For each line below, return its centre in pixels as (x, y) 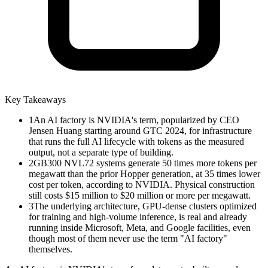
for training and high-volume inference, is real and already (138, 217)
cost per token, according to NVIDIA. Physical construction (142, 184)
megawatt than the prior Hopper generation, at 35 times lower (144, 173)
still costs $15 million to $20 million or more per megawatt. (140, 195)
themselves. (51, 249)
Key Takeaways (35, 99)
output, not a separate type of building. (101, 152)
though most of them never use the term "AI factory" (128, 238)
